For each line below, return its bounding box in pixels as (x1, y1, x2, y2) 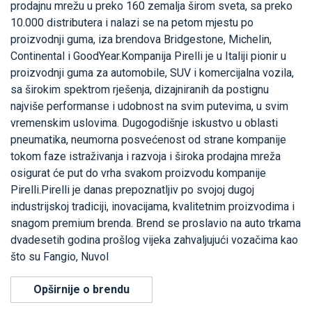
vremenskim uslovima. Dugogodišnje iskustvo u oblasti (10, 116, 278, 130)
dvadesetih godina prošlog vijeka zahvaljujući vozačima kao (10, 233, 298, 247)
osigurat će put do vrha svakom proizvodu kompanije (10, 166, 266, 180)
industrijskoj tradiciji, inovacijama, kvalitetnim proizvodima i (10, 199, 295, 213)
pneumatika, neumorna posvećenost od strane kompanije (10, 132, 286, 146)
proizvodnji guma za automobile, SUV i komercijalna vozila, (10, 65, 294, 79)
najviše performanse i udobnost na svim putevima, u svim (10, 99, 288, 113)
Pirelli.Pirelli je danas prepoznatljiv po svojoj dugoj (10, 182, 254, 196)
